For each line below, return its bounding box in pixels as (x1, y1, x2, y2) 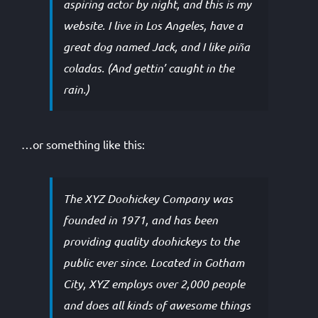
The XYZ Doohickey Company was (63, 191, 233, 206)
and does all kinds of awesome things (63, 297, 251, 312)
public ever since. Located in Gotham (63, 255, 244, 270)
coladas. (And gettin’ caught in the (63, 60, 234, 75)
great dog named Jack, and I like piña (63, 39, 250, 54)
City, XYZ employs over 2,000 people (63, 276, 245, 291)
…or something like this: (21, 137, 145, 151)
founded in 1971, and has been (63, 212, 218, 227)
